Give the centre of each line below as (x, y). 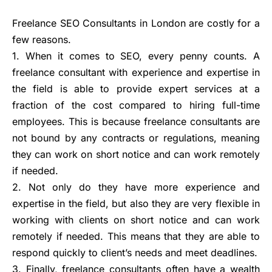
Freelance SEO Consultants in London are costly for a (136, 23)
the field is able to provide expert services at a (136, 88)
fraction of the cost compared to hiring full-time (136, 105)
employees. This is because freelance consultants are (136, 121)
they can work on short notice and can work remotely (136, 154)
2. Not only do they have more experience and (136, 187)
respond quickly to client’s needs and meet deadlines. (135, 252)
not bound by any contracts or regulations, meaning (136, 138)
